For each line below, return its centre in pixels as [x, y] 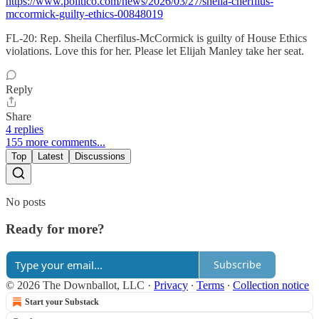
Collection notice [271, 285]
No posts [26, 202]
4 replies [25, 129]
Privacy [171, 285]
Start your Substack [62, 302]
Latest [51, 156]
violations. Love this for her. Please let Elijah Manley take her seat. [155, 51]
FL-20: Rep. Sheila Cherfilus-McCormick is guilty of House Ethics [156, 38]
